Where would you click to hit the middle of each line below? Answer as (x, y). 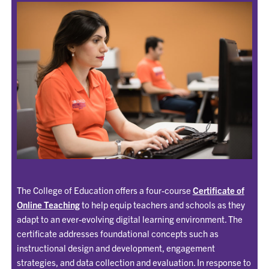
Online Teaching (48, 205)
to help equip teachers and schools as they (162, 205)
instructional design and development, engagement (116, 248)
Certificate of (218, 190)
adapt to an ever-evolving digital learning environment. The (129, 219)
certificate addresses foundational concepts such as (117, 234)
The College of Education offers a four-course (104, 190)
